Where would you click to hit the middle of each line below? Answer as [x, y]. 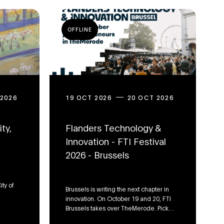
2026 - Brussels [97, 154]
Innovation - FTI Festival [116, 141]
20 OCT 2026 [150, 97]
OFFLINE [80, 30]
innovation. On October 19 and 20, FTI [118, 198]
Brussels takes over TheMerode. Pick [117, 208]
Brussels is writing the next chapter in [117, 189]
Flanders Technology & [113, 127]
